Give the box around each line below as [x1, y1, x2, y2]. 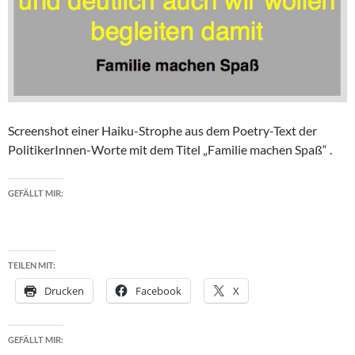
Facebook [136, 284, 181, 299]
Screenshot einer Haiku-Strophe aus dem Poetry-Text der [8, 123, 317, 139]
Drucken [44, 284, 84, 299]
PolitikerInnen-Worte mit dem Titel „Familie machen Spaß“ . [8, 142, 332, 158]
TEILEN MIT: [8, 260, 55, 271]
